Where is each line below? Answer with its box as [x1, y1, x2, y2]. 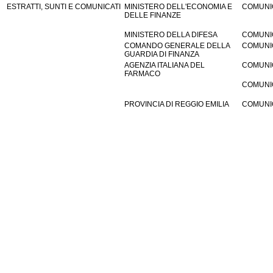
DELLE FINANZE [124, 10, 181, 19]
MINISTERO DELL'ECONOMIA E [124, 2, 232, 11]
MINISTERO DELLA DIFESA [124, 30, 218, 39]
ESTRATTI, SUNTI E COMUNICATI [7, 2, 121, 11]
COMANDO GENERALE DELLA [124, 41, 230, 50]
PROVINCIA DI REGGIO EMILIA [124, 99, 229, 108]
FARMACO [124, 69, 160, 78]
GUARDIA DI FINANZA [124, 49, 199, 58]
